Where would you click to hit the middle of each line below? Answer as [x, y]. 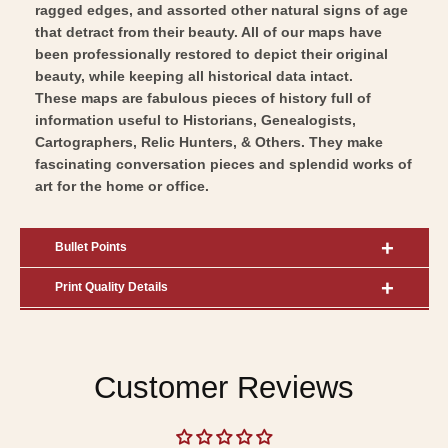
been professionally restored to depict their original [211, 53]
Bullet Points [90, 246]
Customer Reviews [224, 387]
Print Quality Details [111, 286]
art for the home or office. [121, 185]
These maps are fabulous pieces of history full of [202, 97]
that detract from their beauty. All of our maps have [208, 31]
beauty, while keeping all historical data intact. [193, 75]
